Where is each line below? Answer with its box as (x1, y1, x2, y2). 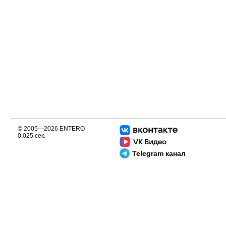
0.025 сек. (18, 132, 45, 139)
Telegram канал (132, 149, 186, 157)
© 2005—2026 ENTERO (18, 125, 85, 132)
